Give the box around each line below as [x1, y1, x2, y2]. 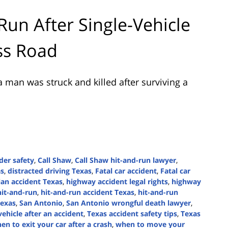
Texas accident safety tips [87, 208, 177, 218]
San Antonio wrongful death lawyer [66, 197, 191, 208]
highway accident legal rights [66, 176, 168, 186]
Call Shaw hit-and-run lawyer [75, 155, 176, 165]
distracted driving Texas [8, 165, 92, 176]
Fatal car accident [95, 165, 157, 176]
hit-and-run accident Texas [41, 187, 134, 197]
